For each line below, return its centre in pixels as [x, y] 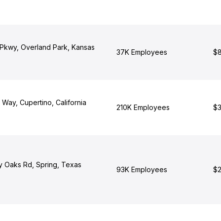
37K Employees [142, 52]
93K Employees [142, 169]
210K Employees [143, 107]
